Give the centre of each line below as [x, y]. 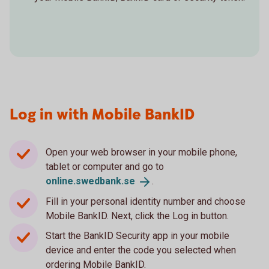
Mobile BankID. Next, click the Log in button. [137, 216]
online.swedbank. [85, 181]
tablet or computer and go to [105, 166]
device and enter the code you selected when [141, 250]
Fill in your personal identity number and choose [146, 201]
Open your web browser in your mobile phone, [141, 152]
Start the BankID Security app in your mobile [138, 235]
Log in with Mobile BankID [102, 115]
